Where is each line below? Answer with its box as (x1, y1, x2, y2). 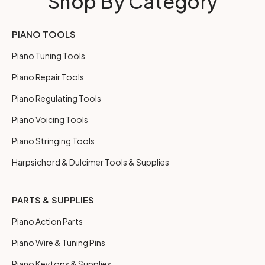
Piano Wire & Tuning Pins (12, 237, 105, 248)
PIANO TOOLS (12, 28, 76, 40)
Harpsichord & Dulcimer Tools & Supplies (12, 156, 169, 167)
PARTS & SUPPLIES (12, 193, 94, 205)
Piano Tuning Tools (12, 50, 85, 61)
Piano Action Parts (12, 215, 83, 227)
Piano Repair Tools (12, 71, 84, 82)
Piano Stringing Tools (12, 135, 95, 146)
